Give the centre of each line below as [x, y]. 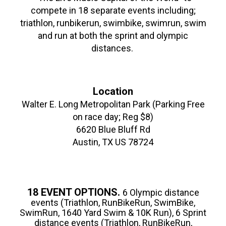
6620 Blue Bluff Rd [113, 129]
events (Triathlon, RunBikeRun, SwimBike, [113, 202]
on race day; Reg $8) [113, 117]
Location [113, 91]
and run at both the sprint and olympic [113, 35]
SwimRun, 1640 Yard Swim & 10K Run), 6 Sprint [113, 212]
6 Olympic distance [161, 192]
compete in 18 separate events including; [113, 10]
